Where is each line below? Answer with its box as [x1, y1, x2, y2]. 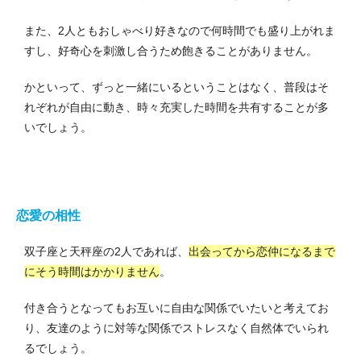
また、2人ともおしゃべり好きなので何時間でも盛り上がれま [24, 24, 335, 38]
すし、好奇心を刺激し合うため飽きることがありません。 [24, 44, 317, 58]
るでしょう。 [24, 342, 92, 355]
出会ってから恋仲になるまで [189, 245, 335, 259]
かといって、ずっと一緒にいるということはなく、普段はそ [24, 81, 329, 94]
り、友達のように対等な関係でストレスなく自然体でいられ [24, 322, 329, 335]
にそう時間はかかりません [24, 265, 160, 279]
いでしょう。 [24, 121, 92, 135]
